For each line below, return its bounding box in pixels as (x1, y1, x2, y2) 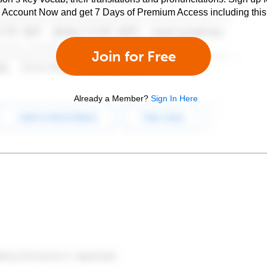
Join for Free (91, 48, 176, 65)
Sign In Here (151, 94, 198, 103)
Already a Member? (74, 94, 148, 103)
